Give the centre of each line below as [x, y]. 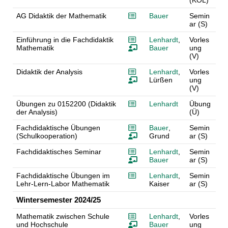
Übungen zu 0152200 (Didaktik [66, 104]
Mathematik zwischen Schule [63, 217]
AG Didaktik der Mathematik [61, 16]
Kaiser [159, 184]
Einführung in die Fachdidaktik [65, 40]
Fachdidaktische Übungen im [63, 176]
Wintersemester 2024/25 [58, 200]
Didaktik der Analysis [49, 72]
